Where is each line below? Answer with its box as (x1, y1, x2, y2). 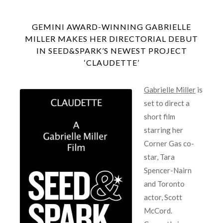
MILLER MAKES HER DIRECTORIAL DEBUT (25, 33, 198, 43)
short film (144, 111, 175, 121)
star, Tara (144, 152, 175, 161)
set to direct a (144, 98, 190, 108)
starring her (144, 125, 183, 134)
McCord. (144, 206, 172, 215)
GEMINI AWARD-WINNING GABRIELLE (32, 21, 191, 31)
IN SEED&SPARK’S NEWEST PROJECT (36, 45, 187, 55)
